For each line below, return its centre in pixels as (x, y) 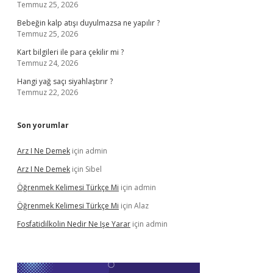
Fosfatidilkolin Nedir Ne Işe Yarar (74, 224)
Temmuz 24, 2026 (48, 63)
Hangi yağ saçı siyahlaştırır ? (65, 81)
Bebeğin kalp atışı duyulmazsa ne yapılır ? (88, 23)
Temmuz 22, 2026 (48, 92)
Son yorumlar (43, 125)
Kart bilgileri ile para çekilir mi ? (70, 52)
